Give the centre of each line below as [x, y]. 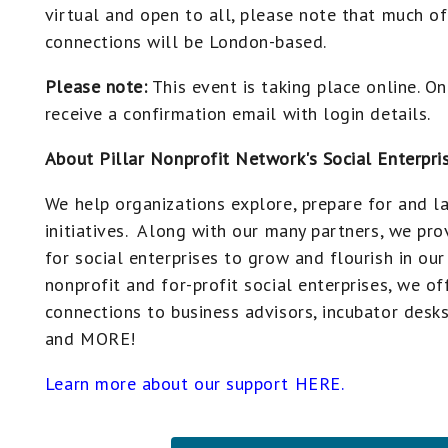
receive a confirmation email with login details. [240, 113]
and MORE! [90, 338]
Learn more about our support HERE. [194, 383]
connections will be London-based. [185, 41]
